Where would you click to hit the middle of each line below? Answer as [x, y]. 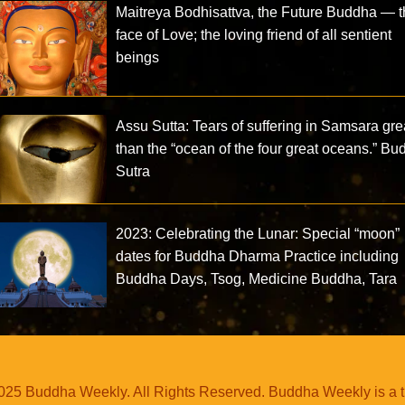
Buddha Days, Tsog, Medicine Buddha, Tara [257, 279]
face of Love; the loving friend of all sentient [254, 34]
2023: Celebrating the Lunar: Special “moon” [258, 234]
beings [138, 57]
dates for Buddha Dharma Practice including [258, 256]
